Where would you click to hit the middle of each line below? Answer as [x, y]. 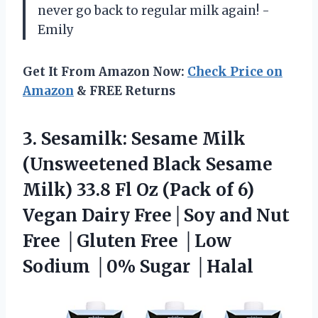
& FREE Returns [125, 91]
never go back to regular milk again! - [154, 10]
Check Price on [235, 71]
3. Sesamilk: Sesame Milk [134, 138]
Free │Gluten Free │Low [127, 241]
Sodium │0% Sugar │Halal [138, 266]
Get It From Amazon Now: [105, 71]
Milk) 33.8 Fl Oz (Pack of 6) [138, 190]
